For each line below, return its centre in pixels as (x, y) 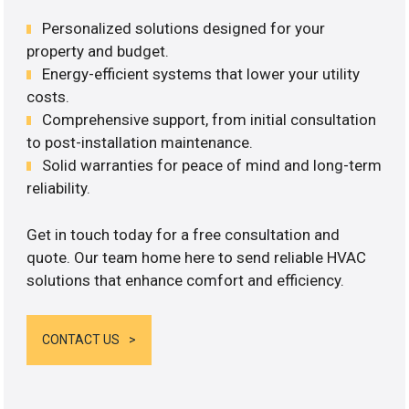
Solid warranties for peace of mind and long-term (212, 166)
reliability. (59, 189)
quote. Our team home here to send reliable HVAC (197, 257)
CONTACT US (81, 340)
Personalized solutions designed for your (184, 29)
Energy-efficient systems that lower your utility (201, 74)
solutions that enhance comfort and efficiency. (186, 280)
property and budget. (98, 52)
